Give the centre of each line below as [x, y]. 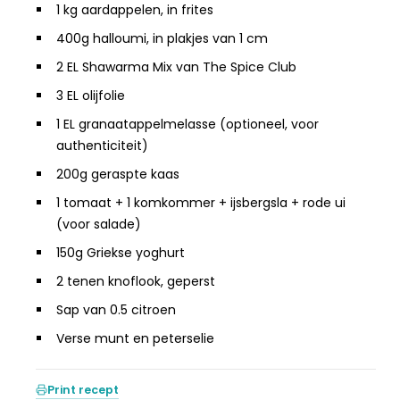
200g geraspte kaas [117, 174]
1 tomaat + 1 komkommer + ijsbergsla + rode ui [200, 202]
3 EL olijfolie [90, 95]
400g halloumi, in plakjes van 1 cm [162, 38]
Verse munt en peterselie [135, 338]
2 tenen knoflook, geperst [135, 281]
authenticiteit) [102, 145]
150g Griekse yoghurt [120, 252]
